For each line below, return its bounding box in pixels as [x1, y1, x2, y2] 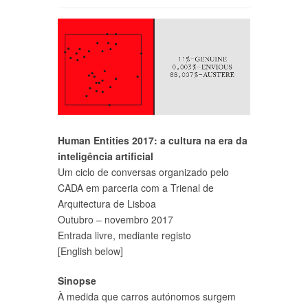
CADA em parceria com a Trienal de [58, 181, 214, 195]
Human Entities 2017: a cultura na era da [58, 133, 247, 147]
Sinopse [58, 274, 96, 287]
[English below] [58, 244, 123, 258]
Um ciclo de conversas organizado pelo [58, 165, 229, 179]
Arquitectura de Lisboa [58, 197, 156, 210]
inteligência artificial [58, 149, 153, 163]
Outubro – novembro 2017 [58, 212, 173, 226]
